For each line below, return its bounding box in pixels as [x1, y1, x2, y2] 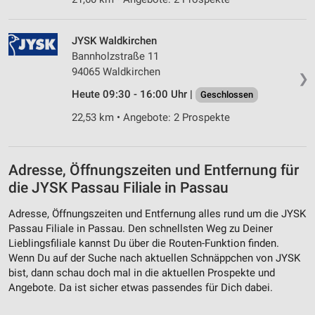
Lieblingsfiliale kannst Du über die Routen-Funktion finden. [8, 237, 279, 250]
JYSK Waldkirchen [72, 34, 157, 47]
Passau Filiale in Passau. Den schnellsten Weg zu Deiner [8, 222, 273, 236]
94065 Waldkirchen [72, 65, 160, 78]
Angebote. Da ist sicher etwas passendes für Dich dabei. [8, 281, 273, 295]
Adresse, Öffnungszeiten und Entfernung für [8, 161, 299, 179]
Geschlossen [200, 89, 253, 100]
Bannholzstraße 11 [72, 49, 159, 63]
